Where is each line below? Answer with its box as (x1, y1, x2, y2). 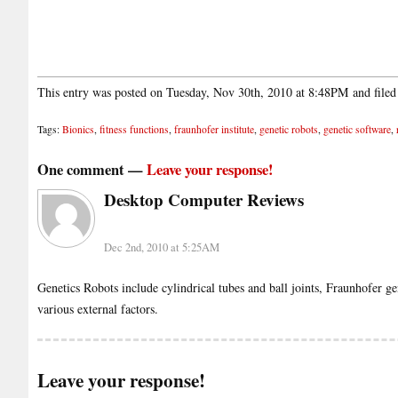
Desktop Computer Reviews (104, 187, 305, 212)
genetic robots (259, 122, 318, 136)
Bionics (62, 122, 94, 136)
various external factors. (37, 300, 158, 318)
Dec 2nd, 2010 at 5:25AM (104, 240, 220, 256)
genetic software (323, 122, 391, 136)
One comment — (37, 158, 147, 180)
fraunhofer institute (174, 122, 254, 136)
